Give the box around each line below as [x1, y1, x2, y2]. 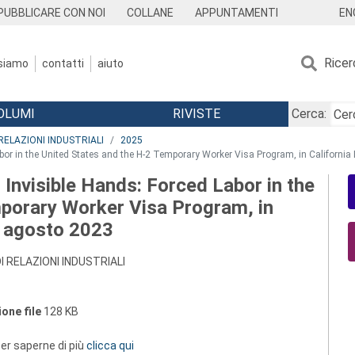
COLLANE [127, 6, 174, 19]
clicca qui [86, 339, 134, 352]
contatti [42, 56, 84, 70]
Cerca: [291, 106, 326, 121]
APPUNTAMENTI [194, 6, 278, 19]
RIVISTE [172, 106, 220, 121]
